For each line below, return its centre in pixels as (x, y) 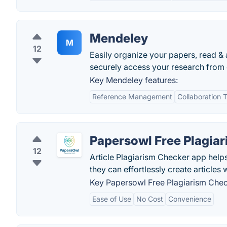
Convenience (190, 199)
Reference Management (132, 97)
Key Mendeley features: (134, 80)
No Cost (150, 199)
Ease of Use (112, 199)
